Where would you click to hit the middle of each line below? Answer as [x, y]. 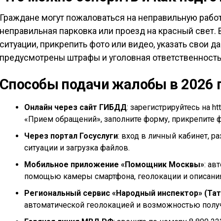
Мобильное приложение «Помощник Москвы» [114, 165]
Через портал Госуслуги [71, 136]
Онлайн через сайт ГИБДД [75, 108]
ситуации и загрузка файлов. [77, 148]
